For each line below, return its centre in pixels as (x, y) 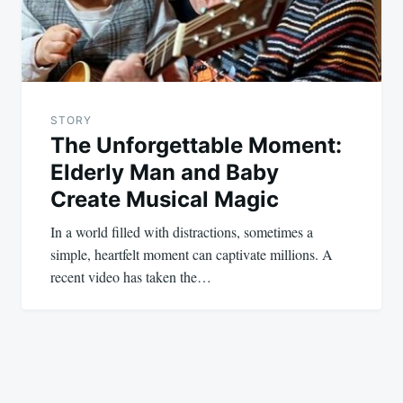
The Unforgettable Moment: (196, 145)
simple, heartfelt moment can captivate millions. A (192, 254)
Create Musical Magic (165, 199)
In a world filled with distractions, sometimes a (182, 231)
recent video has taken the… (131, 276)
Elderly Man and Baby (165, 172)
